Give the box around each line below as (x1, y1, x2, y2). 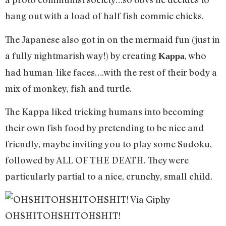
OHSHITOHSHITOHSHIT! (5, 210, 123, 221)
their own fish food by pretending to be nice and (5, 122, 204, 134)
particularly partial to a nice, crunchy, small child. (5, 171, 212, 182)
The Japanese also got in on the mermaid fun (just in (5, 33, 220, 45)
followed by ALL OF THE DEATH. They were (5, 154, 189, 166)
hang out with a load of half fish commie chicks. (5, 10, 204, 22)
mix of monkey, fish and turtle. (5, 82, 132, 94)
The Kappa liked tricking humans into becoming (5, 106, 204, 118)
